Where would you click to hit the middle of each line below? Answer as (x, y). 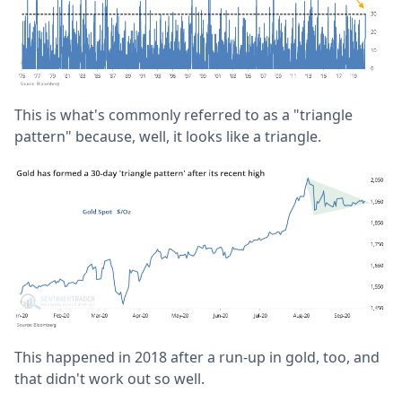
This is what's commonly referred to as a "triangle (184, 115)
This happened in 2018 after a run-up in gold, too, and (197, 357)
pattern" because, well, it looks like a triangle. (168, 137)
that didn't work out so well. (109, 378)
